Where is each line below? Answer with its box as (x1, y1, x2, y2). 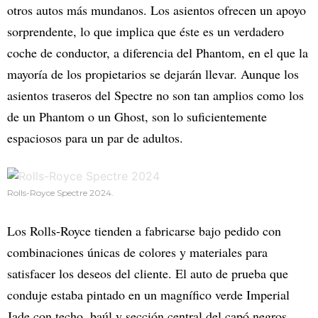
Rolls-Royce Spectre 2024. (7, 187, 114, 199)
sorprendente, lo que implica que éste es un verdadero (7, 23, 284, 40)
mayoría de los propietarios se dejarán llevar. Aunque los (7, 65, 299, 83)
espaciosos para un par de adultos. (7, 129, 183, 147)
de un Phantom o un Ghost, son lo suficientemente (7, 108, 267, 126)
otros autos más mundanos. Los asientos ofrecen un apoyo (7, 1, 306, 19)
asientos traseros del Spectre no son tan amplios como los (7, 87, 304, 104)
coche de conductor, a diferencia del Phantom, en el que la (7, 44, 308, 62)
